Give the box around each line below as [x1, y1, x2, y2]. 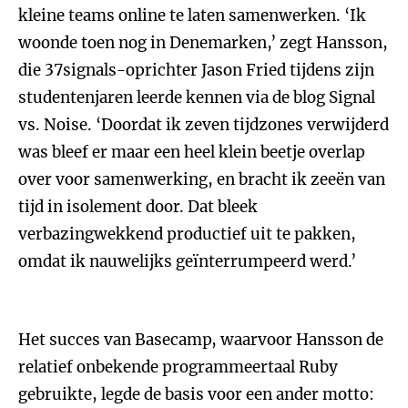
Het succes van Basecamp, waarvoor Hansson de [18, 330, 383, 350]
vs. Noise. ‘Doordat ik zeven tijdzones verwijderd [18, 115, 389, 135]
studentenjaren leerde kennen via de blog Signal [18, 87, 375, 107]
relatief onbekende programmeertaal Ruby [18, 357, 338, 377]
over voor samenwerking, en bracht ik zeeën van [18, 169, 385, 189]
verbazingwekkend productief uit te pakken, [18, 224, 356, 244]
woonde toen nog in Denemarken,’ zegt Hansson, [18, 33, 388, 53]
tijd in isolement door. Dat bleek [18, 197, 258, 217]
